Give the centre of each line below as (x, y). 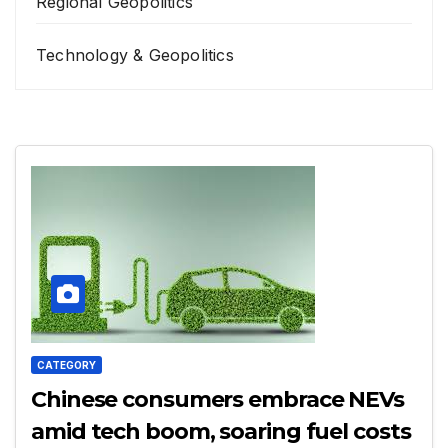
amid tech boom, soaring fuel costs (221, 431)
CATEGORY (66, 364)
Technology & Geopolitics (135, 55)
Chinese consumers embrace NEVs (217, 399)
